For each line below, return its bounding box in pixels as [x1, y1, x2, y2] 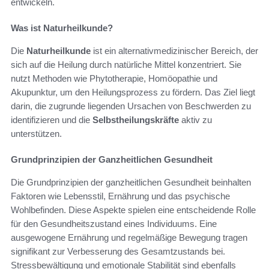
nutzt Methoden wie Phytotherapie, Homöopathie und [11, 73, 217, 83]
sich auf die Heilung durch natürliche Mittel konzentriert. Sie [11, 59, 241, 70]
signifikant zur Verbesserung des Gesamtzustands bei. [11, 246, 225, 256]
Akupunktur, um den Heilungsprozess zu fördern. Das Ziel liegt [11, 86, 255, 97]
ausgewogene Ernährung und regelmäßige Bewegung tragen [11, 232, 247, 243]
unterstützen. [11, 128, 62, 139]
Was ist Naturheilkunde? [11, 22, 113, 33]
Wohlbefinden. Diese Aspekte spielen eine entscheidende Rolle [11, 204, 256, 215]
